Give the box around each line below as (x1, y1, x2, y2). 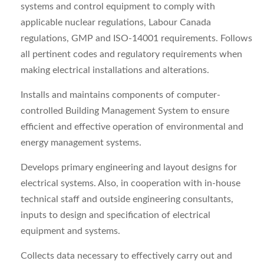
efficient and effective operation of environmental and (21, 122, 243, 131)
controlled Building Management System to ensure (21, 106, 229, 115)
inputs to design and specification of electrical (21, 210, 210, 220)
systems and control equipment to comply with (21, 2, 215, 11)
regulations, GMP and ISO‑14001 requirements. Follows (21, 34, 252, 43)
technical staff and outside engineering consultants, (21, 194, 233, 204)
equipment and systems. (21, 226, 120, 236)
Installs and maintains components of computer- (21, 90, 220, 100)
